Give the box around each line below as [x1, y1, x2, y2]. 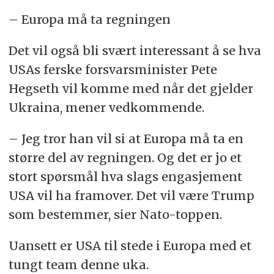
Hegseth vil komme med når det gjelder [8, 81, 253, 97]
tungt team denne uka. [8, 256, 149, 272]
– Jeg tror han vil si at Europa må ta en [8, 130, 243, 146]
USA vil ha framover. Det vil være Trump [8, 187, 254, 203]
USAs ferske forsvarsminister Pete [8, 62, 217, 78]
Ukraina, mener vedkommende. [8, 100, 204, 116]
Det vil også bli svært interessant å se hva [8, 43, 261, 59]
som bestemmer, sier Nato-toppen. [8, 206, 222, 222]
